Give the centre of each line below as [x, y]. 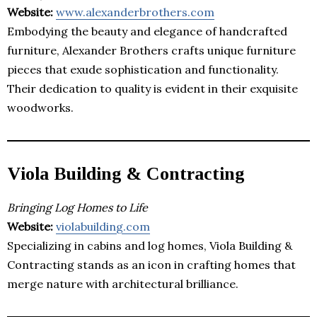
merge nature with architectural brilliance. [123, 283]
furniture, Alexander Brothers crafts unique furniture [151, 50]
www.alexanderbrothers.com [135, 12]
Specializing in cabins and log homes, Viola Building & [150, 245]
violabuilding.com [103, 226]
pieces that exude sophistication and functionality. [143, 69]
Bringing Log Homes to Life [77, 207]
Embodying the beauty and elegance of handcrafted [147, 31]
